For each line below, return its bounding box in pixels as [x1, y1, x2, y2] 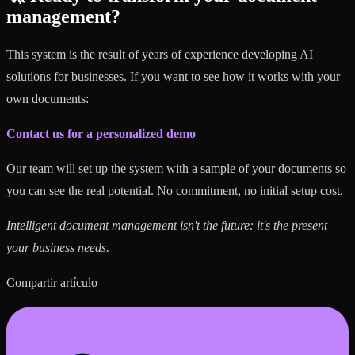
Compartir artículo [6, 276, 97, 290]
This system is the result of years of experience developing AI [6, 48, 313, 62]
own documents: [6, 92, 89, 106]
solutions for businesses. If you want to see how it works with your [6, 70, 340, 84]
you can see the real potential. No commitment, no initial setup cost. [6, 184, 343, 198]
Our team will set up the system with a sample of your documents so [6, 162, 346, 176]
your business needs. [6, 241, 109, 255]
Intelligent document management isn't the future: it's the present [6, 219, 327, 233]
